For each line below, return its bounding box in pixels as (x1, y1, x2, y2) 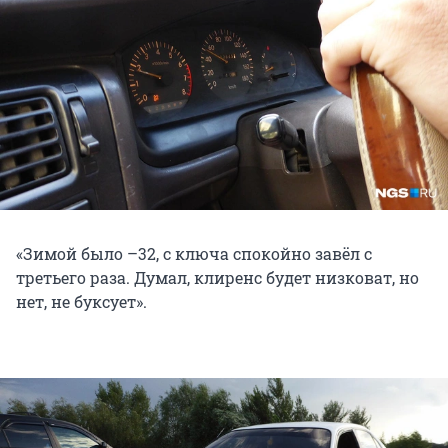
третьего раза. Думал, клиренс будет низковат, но (16, 267, 419, 289)
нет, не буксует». (16, 291, 147, 313)
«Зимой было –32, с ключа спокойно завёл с (16, 243, 372, 265)
